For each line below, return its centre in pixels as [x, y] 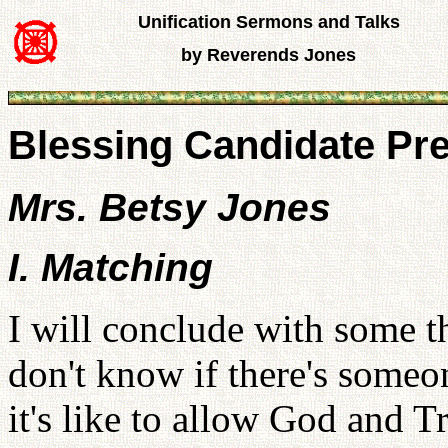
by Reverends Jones [268, 55]
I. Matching [110, 267]
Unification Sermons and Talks [268, 22]
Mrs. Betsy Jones [169, 207]
